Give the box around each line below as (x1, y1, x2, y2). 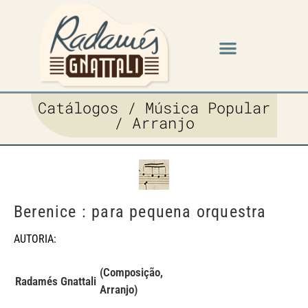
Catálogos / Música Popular (38, 98, 270, 118)
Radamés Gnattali (15, 274, 96, 289)
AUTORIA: (14, 232, 56, 246)
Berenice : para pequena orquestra (14, 202, 267, 222)
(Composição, (99, 265, 163, 280)
